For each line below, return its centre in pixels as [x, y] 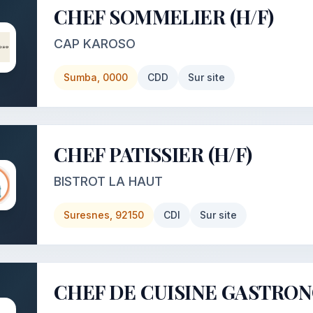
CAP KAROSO [95, 44]
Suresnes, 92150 [104, 215]
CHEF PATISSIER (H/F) [153, 154]
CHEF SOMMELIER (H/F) [164, 16]
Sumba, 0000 [96, 77]
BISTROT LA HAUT [108, 181]
